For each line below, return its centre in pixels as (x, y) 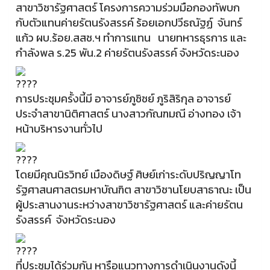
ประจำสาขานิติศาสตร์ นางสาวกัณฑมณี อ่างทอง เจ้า (128, 114)
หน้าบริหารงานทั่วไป (60, 129)
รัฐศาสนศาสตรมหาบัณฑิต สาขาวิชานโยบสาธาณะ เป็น (133, 190)
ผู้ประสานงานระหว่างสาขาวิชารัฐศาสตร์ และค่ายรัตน (129, 205)
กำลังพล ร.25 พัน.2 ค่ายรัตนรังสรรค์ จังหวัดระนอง (127, 53)
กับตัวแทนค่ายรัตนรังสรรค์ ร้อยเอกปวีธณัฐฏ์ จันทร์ (129, 23)
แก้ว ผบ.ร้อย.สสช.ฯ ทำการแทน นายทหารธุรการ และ (131, 38)
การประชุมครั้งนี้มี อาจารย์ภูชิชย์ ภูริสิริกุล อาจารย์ (123, 99)
